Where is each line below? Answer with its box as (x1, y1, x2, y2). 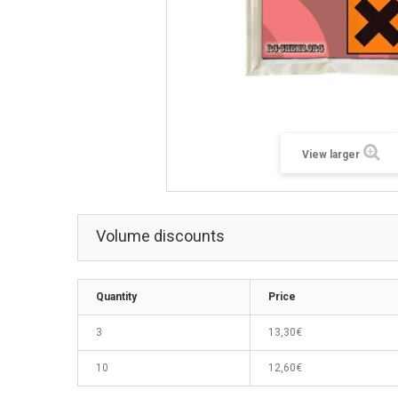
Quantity (96, 290, 137, 303)
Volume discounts (96, 226, 225, 245)
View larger (302, 147, 361, 161)
